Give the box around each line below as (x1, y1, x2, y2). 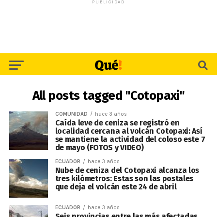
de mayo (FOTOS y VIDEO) (55, 143, 144, 152)
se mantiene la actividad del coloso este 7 (55, 135, 205, 144)
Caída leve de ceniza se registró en (55, 118, 180, 127)
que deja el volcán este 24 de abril (55, 182, 177, 191)
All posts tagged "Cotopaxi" (32, 88, 185, 103)
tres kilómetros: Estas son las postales (55, 174, 194, 183)
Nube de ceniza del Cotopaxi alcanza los (55, 166, 200, 175)
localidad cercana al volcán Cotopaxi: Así (55, 126, 202, 136)
